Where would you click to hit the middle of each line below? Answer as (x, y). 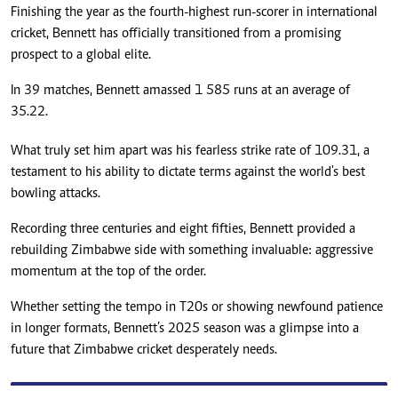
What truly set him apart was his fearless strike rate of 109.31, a (190, 151)
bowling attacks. (56, 194)
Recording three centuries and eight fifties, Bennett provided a (183, 230)
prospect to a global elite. (81, 56)
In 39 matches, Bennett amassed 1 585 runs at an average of (180, 91)
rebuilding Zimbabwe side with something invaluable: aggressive (192, 251)
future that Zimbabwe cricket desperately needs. (144, 350)
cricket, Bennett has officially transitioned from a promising (176, 34)
